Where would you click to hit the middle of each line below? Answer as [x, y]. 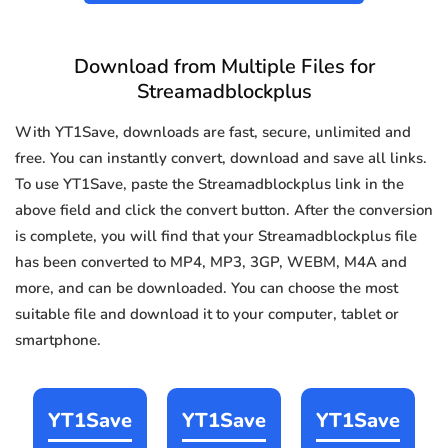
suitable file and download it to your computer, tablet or [207, 314]
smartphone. [58, 340]
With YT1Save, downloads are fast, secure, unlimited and [213, 132]
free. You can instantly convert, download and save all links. [221, 158]
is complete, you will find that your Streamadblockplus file [216, 236]
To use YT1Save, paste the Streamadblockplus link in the [209, 184]
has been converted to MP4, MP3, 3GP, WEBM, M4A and [211, 262]
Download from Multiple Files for [224, 67]
